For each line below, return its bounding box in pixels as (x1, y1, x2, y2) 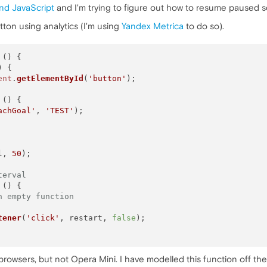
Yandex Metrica (122, 21, 184, 31)
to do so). (184, 21, 224, 31)
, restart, (59, 213, 112, 222)
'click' (26, 213, 60, 222)
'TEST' (45, 105, 74, 115)
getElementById (16, 73, 83, 83)
